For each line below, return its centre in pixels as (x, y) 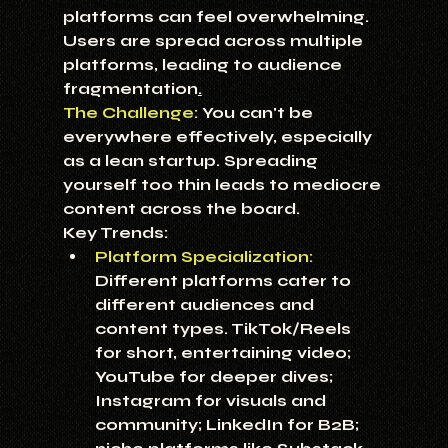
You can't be (257, 113)
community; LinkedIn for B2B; (228, 425)
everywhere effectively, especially (219, 137)
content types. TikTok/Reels (224, 329)
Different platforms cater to (224, 281)
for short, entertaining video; (224, 353)
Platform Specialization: (203, 257)
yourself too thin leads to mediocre (223, 185)
